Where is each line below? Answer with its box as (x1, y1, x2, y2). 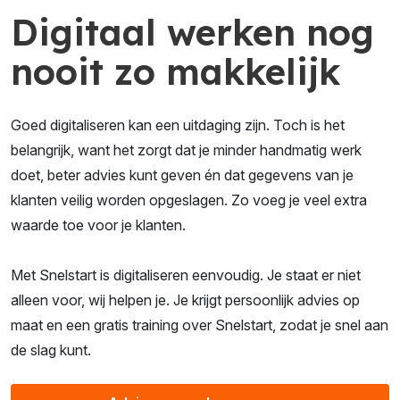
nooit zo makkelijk (11, 48, 340, 94)
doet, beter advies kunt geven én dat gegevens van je (11, 165, 354, 184)
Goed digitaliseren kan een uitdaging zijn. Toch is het (11, 115, 345, 134)
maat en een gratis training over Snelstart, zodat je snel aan (11, 315, 388, 334)
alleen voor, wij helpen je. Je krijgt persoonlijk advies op (11, 290, 360, 309)
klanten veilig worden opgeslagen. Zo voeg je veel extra (11, 190, 367, 209)
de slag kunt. (11, 340, 91, 359)
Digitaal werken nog (11, 9, 374, 54)
